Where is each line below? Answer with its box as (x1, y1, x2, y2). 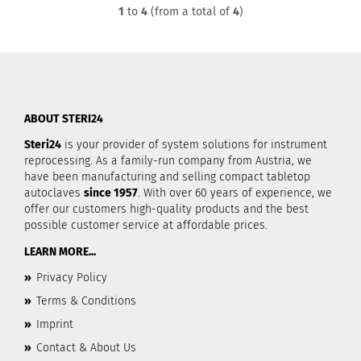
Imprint (36, 317, 73, 331)
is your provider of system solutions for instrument (61, 138, 327, 151)
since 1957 (84, 186, 138, 200)
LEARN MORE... (24, 245, 96, 259)
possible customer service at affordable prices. (24, 218, 268, 232)
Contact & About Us (36, 341, 136, 355)
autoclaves (24, 186, 84, 200)
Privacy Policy (36, 271, 107, 284)
